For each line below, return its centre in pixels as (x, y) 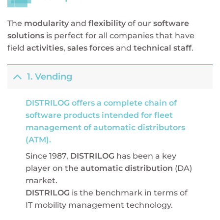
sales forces (91, 48)
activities (45, 48)
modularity (46, 23)
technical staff (163, 48)
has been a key (145, 156)
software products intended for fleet (99, 115)
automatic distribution (126, 168)
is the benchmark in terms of (128, 192)
